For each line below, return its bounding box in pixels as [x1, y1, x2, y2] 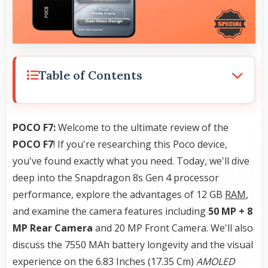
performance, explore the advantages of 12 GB [13, 188, 225, 202]
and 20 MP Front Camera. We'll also [93, 221, 253, 235]
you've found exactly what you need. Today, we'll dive [13, 154, 249, 168]
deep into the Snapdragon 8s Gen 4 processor [13, 171, 219, 185]
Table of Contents [38, 68, 142, 83]
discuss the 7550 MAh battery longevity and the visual [13, 238, 253, 252]
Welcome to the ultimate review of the [58, 121, 229, 135]
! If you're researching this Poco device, [53, 138, 227, 151]
